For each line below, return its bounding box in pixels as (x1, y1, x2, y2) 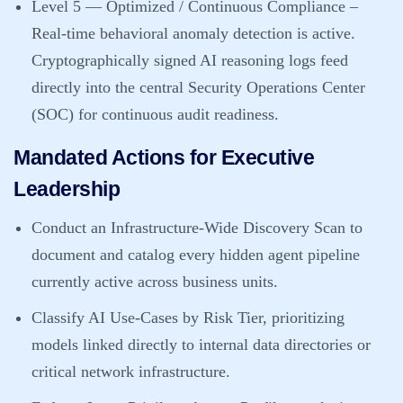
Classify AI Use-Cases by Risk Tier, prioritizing (31, 309, 345, 327)
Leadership (13, 177, 120, 201)
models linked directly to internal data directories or (31, 336, 371, 354)
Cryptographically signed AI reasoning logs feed (31, 51, 348, 69)
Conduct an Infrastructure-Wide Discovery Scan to (31, 219, 363, 237)
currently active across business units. (31, 273, 278, 291)
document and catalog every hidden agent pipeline (31, 246, 360, 264)
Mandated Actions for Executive (13, 146, 314, 169)
